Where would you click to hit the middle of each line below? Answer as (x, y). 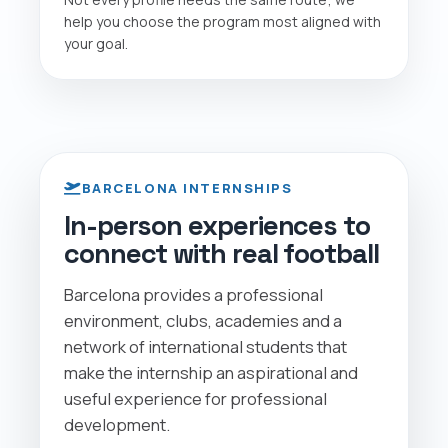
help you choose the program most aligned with (222, 21)
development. (117, 424)
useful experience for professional (195, 398)
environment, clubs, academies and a (203, 320)
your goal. (96, 43)
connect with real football (221, 253)
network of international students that (205, 346)
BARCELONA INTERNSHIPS (187, 187)
